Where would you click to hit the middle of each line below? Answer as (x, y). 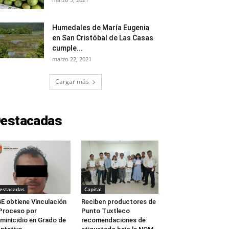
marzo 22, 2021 (72, 59)
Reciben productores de (118, 202)
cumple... (67, 48)
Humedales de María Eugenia (101, 28)
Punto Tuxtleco (105, 211)
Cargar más (72, 82)
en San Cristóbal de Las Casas (103, 38)
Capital (93, 189)
